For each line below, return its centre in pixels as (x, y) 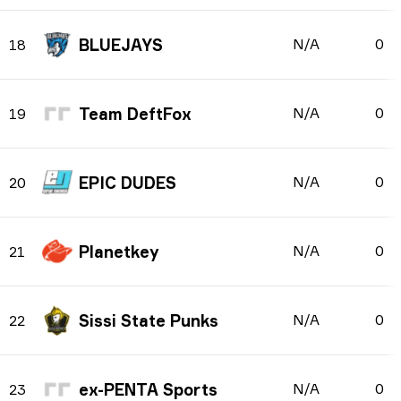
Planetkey (119, 252)
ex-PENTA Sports (148, 389)
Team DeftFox (135, 114)
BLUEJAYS (121, 45)
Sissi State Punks (149, 320)
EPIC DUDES (128, 183)
